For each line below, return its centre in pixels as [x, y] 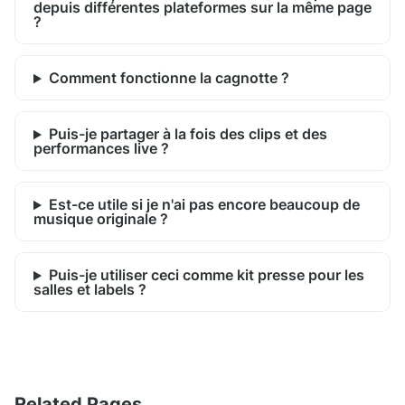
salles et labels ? [90, 290]
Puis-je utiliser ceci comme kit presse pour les [206, 275]
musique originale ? [101, 219]
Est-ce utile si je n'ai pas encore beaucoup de [204, 205]
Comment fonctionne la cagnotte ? [169, 78]
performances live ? [101, 149]
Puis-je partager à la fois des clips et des [188, 134]
